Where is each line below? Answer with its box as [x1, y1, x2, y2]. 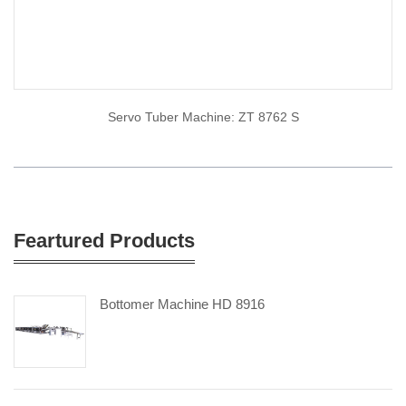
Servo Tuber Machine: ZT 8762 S [107, 110, 299, 124]
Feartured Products [14, 229, 195, 252]
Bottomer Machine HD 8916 [100, 296, 265, 312]
